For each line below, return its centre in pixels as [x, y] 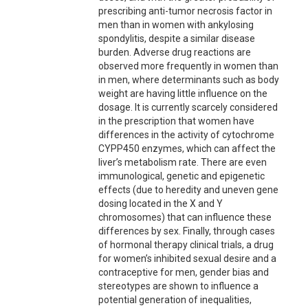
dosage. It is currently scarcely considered [188, 107]
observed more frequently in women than [188, 66]
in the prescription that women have [176, 121]
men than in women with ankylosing [176, 25]
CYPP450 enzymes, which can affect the [187, 148]
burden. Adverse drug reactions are [174, 52]
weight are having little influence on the [183, 93]
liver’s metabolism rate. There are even [182, 162]
